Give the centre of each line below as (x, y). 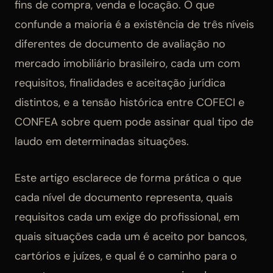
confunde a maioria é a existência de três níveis (134, 24)
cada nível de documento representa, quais (124, 197)
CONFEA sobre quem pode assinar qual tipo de (134, 122)
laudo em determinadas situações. (102, 141)
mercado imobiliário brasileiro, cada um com (127, 63)
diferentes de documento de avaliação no (120, 44)
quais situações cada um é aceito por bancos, (131, 236)
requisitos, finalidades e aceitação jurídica (120, 83)
